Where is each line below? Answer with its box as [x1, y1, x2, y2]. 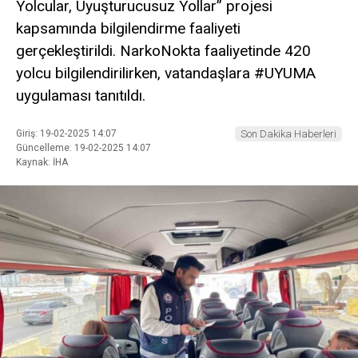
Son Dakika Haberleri [241, 128, 336, 141]
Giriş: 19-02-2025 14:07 [16, 128, 117, 140]
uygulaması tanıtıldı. [16, 86, 145, 105]
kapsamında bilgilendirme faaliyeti [16, 18, 241, 38]
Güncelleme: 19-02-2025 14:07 [16, 142, 151, 154]
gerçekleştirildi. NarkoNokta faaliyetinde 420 [16, 41, 311, 60]
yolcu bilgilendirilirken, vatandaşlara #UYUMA [16, 63, 316, 82]
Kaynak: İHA [16, 157, 68, 169]
